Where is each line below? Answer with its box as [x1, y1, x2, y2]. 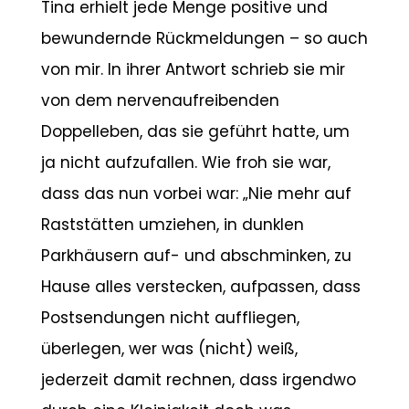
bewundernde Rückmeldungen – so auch [40, 27, 368, 50]
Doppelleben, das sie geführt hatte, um [40, 121, 350, 143]
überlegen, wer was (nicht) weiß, [40, 338, 298, 361]
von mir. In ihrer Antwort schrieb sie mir [40, 58, 345, 81]
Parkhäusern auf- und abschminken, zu [40, 245, 351, 267]
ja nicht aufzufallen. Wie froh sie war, [40, 152, 330, 174]
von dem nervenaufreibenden [40, 89, 279, 112]
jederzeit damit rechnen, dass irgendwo [40, 369, 356, 392]
